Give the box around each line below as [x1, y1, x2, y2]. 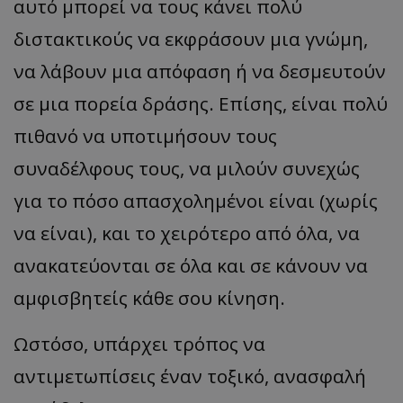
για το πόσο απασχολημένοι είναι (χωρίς [13, 188, 378, 214]
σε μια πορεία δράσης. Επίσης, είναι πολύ [13, 91, 388, 117]
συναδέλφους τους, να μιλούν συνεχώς [13, 156, 360, 182]
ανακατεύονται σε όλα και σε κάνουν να [13, 253, 368, 279]
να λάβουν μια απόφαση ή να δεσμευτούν [13, 58, 386, 85]
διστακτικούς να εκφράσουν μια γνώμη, [13, 26, 368, 52]
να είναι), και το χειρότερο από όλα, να [13, 220, 360, 246]
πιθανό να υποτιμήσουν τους [13, 123, 277, 149]
